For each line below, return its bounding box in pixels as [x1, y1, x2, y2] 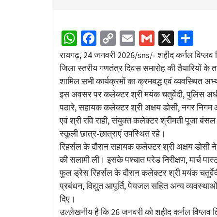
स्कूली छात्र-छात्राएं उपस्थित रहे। [60, 127, 166, 139]
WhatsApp [77, 28, 143, 48]
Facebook [96, 28, 158, 48]
